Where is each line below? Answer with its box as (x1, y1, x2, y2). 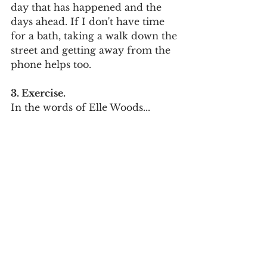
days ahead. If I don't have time (11, 15, 167, 27)
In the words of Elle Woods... (11, 101, 150, 113)
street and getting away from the (11, 44, 173, 56)
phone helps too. (11, 58, 94, 70)
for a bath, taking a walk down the (11, 29, 180, 42)
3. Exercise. (11, 86, 66, 99)
